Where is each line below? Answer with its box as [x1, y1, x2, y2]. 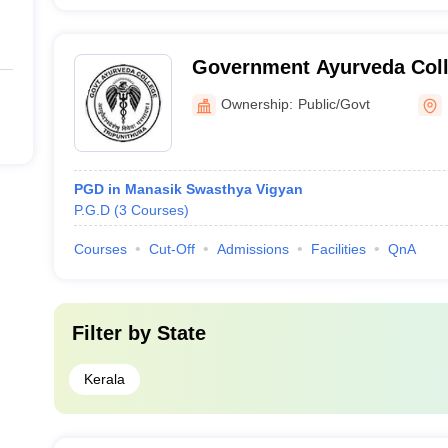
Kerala [83, 371, 125, 387]
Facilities [310, 241, 366, 257]
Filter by [71, 322, 157, 344]
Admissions [216, 241, 289, 257]
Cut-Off [148, 241, 195, 257]
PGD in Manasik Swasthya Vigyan [73, 181, 303, 197]
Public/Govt [297, 95, 370, 112]
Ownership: [220, 95, 293, 112]
